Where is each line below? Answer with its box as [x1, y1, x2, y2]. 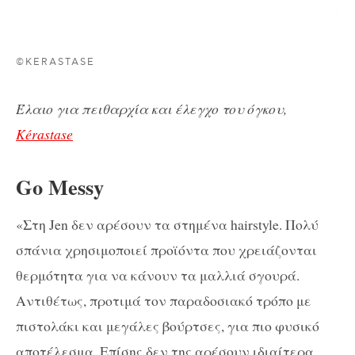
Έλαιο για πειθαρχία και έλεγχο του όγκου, [16, 99, 287, 119]
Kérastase [16, 124, 73, 144]
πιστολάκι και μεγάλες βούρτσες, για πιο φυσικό [16, 316, 319, 336]
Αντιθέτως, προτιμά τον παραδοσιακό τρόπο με [16, 291, 311, 311]
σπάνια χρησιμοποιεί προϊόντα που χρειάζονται [16, 240, 317, 260]
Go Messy [16, 170, 104, 202]
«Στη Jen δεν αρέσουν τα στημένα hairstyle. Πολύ [16, 215, 319, 235]
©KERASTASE [16, 56, 96, 69]
